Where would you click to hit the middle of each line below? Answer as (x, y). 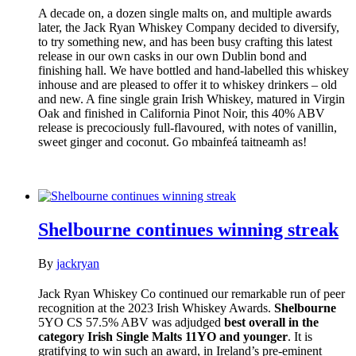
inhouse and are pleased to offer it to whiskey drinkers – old (188, 84)
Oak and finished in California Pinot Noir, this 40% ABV (182, 113)
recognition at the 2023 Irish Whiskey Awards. (156, 308)
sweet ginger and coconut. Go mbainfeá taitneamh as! (172, 141)
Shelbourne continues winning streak (188, 229)
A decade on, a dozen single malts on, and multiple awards (185, 13)
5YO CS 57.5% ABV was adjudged (131, 322)
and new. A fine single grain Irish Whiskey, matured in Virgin (192, 99)
